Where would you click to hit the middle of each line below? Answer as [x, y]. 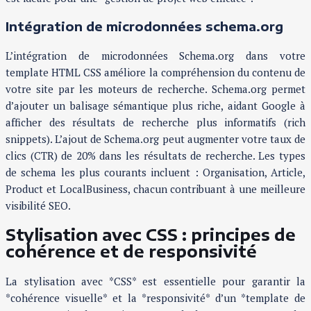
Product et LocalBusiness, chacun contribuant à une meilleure [155, 188]
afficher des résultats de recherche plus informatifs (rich [155, 122]
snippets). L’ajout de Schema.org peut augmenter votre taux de [155, 138]
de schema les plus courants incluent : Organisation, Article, [155, 172]
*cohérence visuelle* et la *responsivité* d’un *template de [155, 298]
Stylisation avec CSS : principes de [151, 235]
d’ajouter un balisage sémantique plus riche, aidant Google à [155, 105]
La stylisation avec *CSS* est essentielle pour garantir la [155, 281]
